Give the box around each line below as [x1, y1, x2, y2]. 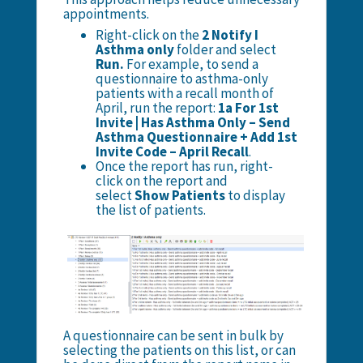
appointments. [62, 5, 149, 23]
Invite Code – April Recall [95, 143, 249, 161]
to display [224, 186, 285, 205]
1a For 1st [217, 99, 279, 117]
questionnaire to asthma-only [95, 70, 268, 88]
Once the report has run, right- [95, 157, 273, 176]
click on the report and [95, 172, 228, 190]
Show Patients [131, 186, 225, 205]
